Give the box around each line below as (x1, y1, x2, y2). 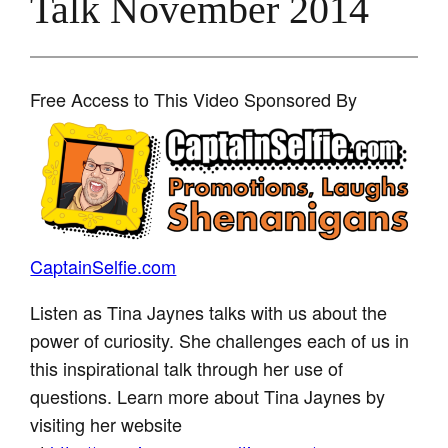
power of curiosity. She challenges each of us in (30, 326, 410, 353)
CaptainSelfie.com (30, 252, 177, 279)
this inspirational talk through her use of (30, 354, 344, 381)
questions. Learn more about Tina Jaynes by (30, 382, 386, 409)
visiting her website (30, 410, 183, 437)
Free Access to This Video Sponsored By (30, 85, 358, 112)
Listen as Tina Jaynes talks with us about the (30, 298, 388, 325)
